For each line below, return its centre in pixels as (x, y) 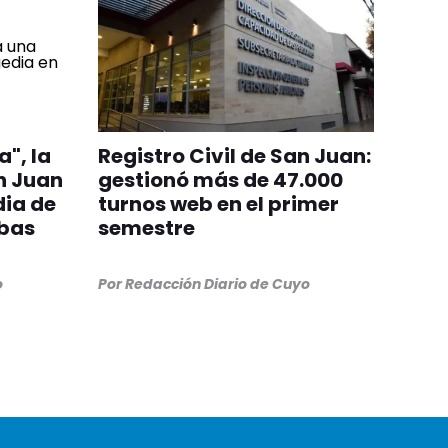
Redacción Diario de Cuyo (217, 284)
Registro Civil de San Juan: (234, 156)
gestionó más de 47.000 (220, 180)
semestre (146, 228)
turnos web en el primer (218, 204)
